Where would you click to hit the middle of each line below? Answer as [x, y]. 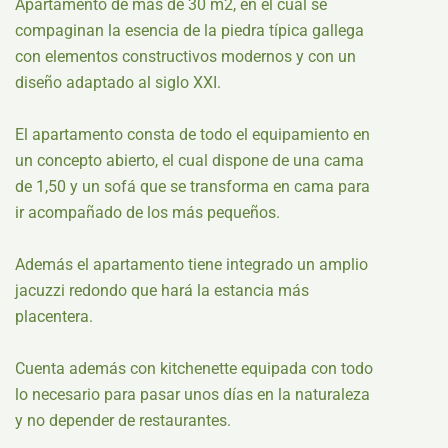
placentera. [54, 316]
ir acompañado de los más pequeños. [147, 212]
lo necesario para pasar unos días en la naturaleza [192, 394]
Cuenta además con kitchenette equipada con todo [194, 368]
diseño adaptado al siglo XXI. [118, 82]
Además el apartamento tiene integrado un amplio [191, 264]
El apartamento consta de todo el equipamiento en [192, 134]
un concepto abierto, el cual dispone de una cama [189, 160]
